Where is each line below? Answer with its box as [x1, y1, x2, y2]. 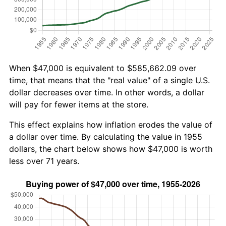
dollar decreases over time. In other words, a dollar [9, 87, 204, 97]
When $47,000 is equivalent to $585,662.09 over [9, 63, 196, 73]
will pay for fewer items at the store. [9, 99, 148, 109]
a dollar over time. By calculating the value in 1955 [9, 131, 202, 142]
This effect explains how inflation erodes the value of [9, 119, 212, 130]
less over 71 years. [9, 155, 79, 166]
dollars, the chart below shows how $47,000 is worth [9, 143, 212, 154]
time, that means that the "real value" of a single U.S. [9, 75, 210, 85]
